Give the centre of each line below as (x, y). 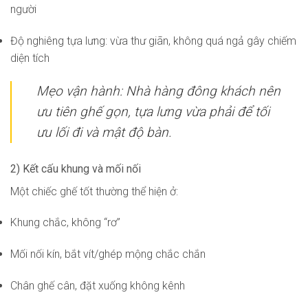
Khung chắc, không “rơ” (65, 223)
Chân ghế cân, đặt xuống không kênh (98, 285)
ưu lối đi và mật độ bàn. (104, 132)
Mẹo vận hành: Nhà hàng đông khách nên (158, 91)
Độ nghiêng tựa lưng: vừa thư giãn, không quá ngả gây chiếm (153, 41)
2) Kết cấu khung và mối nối (76, 168)
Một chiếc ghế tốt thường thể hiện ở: (94, 191)
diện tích (30, 58)
